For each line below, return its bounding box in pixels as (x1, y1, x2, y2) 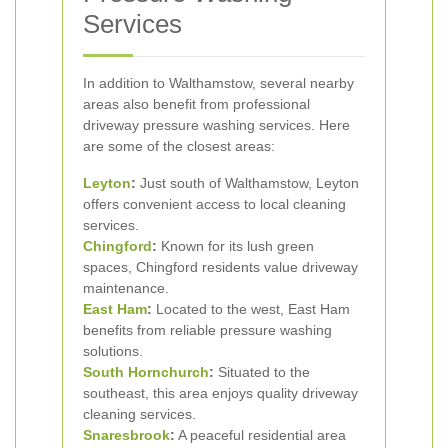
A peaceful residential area (175, 427, 346, 443)
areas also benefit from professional (83, 96, 310, 112)
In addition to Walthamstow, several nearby (83, 75, 354, 91)
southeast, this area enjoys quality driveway (83, 385, 358, 401)
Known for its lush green (157, 238, 314, 254)
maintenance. (83, 280, 169, 296)
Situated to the (214, 364, 310, 380)
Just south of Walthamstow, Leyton (136, 175, 359, 191)
